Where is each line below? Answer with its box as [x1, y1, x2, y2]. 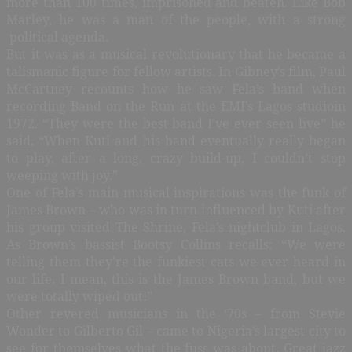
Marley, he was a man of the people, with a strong [6, 10, 346, 28]
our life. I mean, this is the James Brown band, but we [6, 269, 346, 288]
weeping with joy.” [6, 166, 118, 184]
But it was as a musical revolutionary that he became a [6, 45, 346, 63]
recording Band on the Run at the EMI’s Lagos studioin [6, 97, 346, 115]
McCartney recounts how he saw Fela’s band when [6, 79, 346, 97]
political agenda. [6, 27, 108, 46]
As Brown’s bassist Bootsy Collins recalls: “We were [6, 235, 346, 253]
